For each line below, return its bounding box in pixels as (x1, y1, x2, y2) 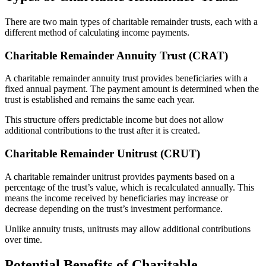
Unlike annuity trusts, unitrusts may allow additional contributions (5, 223, 251, 234)
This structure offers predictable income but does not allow (5, 115, 224, 125)
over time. (5, 234, 42, 245)
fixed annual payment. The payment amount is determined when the (5, 84, 259, 94)
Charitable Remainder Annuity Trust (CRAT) (5, 49, 228, 62)
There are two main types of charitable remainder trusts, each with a (5, 16, 258, 27)
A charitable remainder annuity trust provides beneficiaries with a (5, 73, 248, 84)
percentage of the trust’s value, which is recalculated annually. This (5, 182, 254, 192)
